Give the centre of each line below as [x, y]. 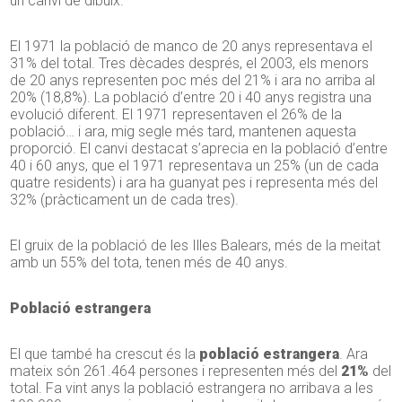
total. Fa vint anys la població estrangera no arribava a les [192, 389]
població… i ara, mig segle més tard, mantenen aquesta [184, 132]
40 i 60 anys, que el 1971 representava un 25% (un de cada [195, 166]
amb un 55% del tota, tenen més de [123, 263]
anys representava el [306, 47]
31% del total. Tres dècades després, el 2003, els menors [190, 64]
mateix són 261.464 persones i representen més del [174, 371]
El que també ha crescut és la [105, 354]
